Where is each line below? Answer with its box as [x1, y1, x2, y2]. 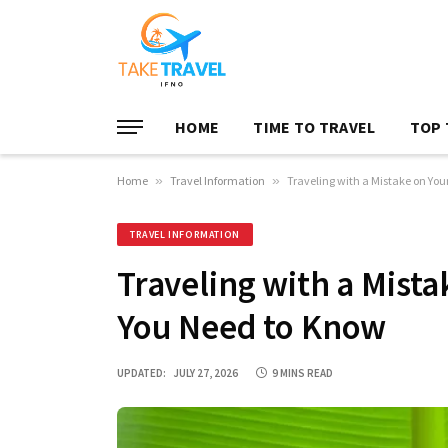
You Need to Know [117, 305, 387, 349]
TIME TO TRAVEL [253, 116, 376, 137]
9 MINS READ [272, 366, 333, 380]
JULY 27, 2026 [173, 366, 238, 380]
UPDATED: [117, 366, 166, 380]
